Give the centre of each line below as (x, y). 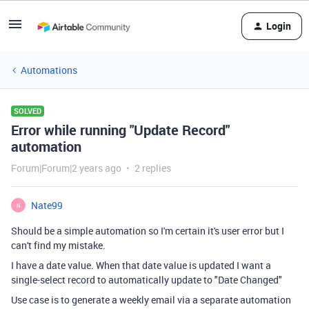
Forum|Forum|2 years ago (66, 168)
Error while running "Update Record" (120, 130)
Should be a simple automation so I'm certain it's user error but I (148, 231)
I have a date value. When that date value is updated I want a (141, 265)
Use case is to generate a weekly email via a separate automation (151, 300)
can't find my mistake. (58, 245)
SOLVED (28, 111)
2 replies (153, 168)
